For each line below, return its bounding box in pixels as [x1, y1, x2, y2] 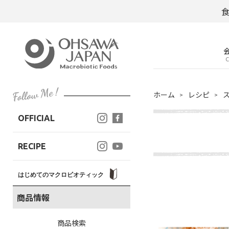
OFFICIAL [18, 113, 55, 123]
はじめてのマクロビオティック [18, 171, 105, 178]
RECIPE [18, 142, 46, 151]
